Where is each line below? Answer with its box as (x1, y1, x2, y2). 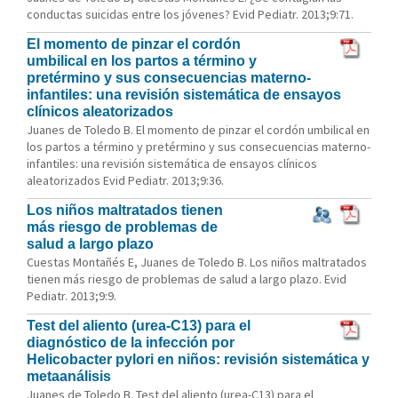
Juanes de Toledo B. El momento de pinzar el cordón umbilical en (27, 122, 370, 138)
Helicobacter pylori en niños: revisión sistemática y (27, 352, 370, 367)
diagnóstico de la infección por (27, 335, 235, 350)
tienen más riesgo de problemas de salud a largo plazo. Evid (27, 271, 346, 287)
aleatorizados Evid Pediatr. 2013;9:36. (27, 172, 224, 188)
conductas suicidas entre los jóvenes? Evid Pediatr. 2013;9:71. (27, 6, 354, 22)
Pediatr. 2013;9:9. (27, 288, 116, 304)
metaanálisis (27, 369, 111, 384)
